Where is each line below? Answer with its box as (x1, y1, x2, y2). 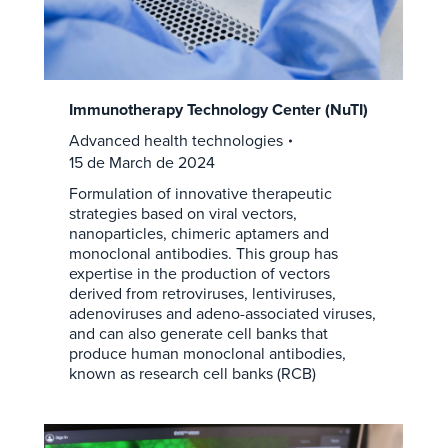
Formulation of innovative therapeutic (68, 182, 332, 206)
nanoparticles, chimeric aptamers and (68, 222, 329, 246)
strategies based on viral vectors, (68, 202, 297, 226)
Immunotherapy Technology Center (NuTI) (68, 98, 368, 122)
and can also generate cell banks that (68, 322, 328, 346)
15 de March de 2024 (68, 151, 215, 175)
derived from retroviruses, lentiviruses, (68, 282, 336, 306)
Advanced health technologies (68, 129, 283, 153)
